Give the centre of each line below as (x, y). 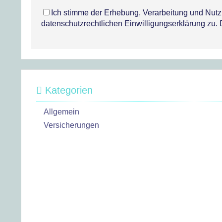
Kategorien (67, 90)
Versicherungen (71, 125)
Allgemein (61, 112)
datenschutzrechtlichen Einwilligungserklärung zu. (130, 24)
